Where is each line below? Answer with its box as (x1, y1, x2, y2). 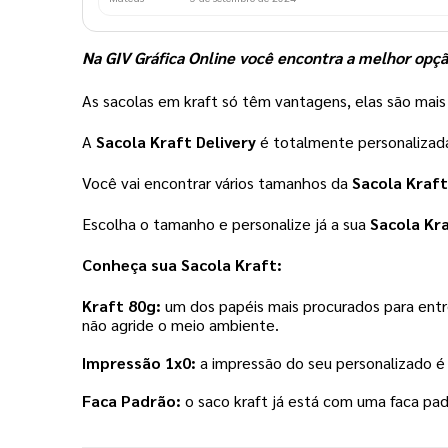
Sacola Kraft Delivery (96, 131, 260, 153)
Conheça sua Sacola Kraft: (82, 254, 282, 276)
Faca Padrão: (82, 390, 181, 412)
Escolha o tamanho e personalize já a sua (82, 213, 370, 235)
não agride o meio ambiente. (82, 314, 287, 336)
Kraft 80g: (82, 295, 161, 317)
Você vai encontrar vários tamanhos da (82, 172, 352, 194)
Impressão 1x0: (82, 352, 196, 374)
